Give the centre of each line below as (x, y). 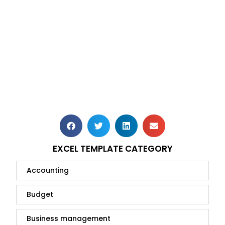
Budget (40, 195)
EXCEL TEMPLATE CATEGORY (113, 149)
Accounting (48, 171)
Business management (69, 219)
